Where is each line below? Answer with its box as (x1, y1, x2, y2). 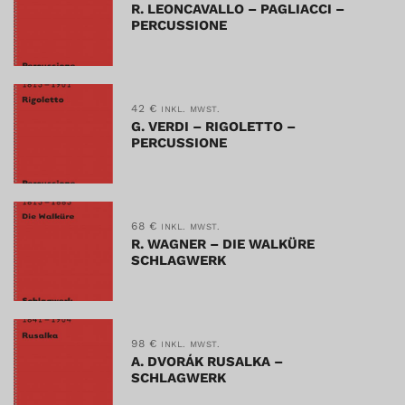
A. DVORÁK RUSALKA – (131, 353, 283, 370)
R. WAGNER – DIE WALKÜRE (131, 235, 315, 252)
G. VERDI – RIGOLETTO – (131, 118, 296, 135)
